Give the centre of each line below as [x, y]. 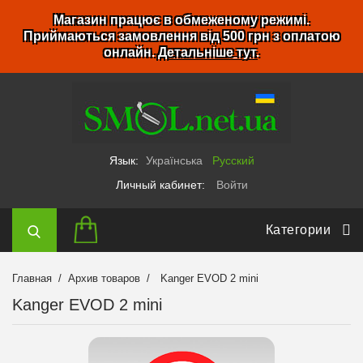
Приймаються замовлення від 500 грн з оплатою [181, 36]
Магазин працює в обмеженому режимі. [181, 20]
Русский [233, 160]
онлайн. [131, 52]
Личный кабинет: [162, 185]
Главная [32, 278]
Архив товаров [105, 278]
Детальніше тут [207, 52]
